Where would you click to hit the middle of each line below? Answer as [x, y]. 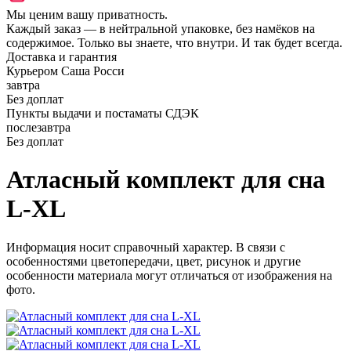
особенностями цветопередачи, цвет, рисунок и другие [154, 261]
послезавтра [38, 127]
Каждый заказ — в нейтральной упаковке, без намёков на [161, 29]
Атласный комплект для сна [166, 180]
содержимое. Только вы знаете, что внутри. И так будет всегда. [174, 43]
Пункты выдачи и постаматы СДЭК [103, 113]
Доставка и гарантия [62, 57]
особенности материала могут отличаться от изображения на [169, 275]
